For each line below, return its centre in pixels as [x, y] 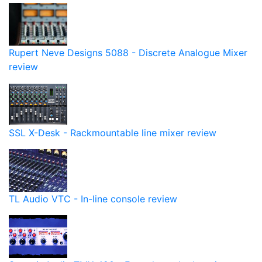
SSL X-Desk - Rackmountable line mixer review [113, 133]
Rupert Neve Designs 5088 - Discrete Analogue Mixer [128, 53]
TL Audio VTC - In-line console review [93, 199]
